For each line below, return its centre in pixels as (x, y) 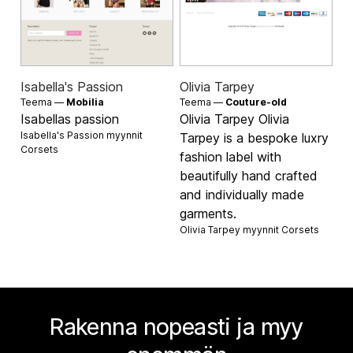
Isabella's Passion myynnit (82, 135)
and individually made (242, 194)
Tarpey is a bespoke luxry (254, 137)
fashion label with (230, 156)
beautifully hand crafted (249, 175)
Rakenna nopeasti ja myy (176, 326)
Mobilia (85, 102)
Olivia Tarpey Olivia (234, 119)
